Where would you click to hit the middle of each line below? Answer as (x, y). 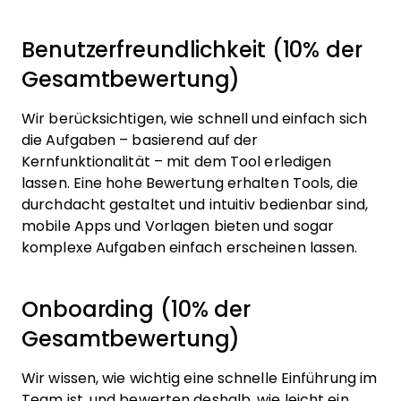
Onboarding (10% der (137, 310)
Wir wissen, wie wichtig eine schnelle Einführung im (200, 379)
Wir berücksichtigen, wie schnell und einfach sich (194, 119)
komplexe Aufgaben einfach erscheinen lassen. (190, 248)
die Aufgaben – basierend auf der (140, 141)
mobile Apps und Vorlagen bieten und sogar (178, 226)
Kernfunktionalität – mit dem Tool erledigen (177, 162)
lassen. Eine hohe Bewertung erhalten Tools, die (190, 183)
